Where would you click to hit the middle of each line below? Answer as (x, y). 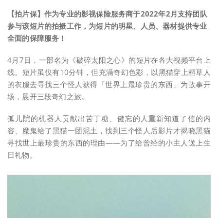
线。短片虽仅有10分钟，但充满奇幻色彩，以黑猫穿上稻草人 (109, 72)
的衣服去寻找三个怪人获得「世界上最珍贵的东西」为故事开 (109, 84)
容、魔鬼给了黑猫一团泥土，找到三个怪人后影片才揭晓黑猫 (109, 131)
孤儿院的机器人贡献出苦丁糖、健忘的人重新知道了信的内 (109, 118)
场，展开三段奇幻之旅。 (48, 97)
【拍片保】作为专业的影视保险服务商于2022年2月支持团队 (107, 14)
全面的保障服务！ (37, 38)
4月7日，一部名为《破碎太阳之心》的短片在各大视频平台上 (109, 60)
